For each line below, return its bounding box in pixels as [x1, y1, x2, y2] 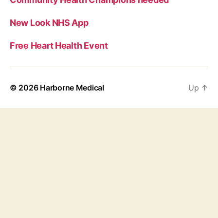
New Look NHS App [10, 18, 89, 28]
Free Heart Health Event [10, 40, 108, 51]
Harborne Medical [40, 83, 104, 93]
